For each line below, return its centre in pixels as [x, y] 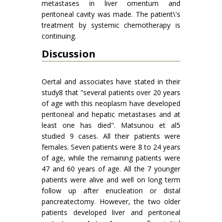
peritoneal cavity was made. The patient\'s [111, 14]
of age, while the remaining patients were [111, 158]
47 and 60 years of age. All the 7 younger [111, 169]
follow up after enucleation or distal [111, 191]
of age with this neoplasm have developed [111, 103]
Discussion [69, 54]
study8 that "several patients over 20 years [111, 92]
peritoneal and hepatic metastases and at [111, 114]
